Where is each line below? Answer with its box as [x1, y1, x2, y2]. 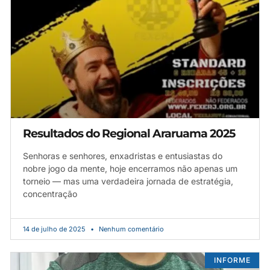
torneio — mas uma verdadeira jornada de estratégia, [23, 175, 233, 186]
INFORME [213, 255, 251, 265]
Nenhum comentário [97, 224, 164, 233]
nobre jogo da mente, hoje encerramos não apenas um [23, 163, 237, 174]
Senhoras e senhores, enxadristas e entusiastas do [23, 150, 222, 161]
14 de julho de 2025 [23, 224, 87, 233]
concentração [23, 188, 77, 199]
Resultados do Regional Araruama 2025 [23, 126, 235, 140]
